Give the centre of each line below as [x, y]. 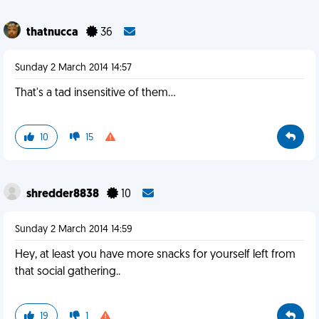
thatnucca [53, 33]
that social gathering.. [68, 272]
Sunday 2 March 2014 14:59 [74, 230]
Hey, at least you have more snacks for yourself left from [155, 255]
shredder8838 [64, 194]
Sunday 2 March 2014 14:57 [73, 68]
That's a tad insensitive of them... [95, 93]
